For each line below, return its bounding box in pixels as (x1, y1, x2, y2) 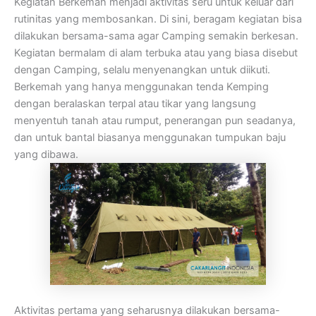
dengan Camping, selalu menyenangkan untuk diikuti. (14, 63, 270, 77)
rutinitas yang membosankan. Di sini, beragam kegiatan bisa (14, 13, 302, 26)
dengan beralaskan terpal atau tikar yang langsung (14, 97, 256, 111)
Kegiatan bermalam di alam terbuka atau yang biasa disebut (14, 47, 298, 60)
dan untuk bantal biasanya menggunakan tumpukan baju (14, 131, 286, 145)
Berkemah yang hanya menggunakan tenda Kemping (14, 80, 269, 94)
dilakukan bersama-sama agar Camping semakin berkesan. (14, 30, 298, 43)
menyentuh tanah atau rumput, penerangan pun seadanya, (14, 114, 296, 128)
